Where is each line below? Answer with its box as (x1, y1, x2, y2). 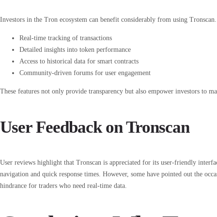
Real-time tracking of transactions (19, 34, 112, 42)
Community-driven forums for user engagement (19, 69, 151, 77)
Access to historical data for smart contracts (19, 58, 139, 65)
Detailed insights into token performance (19, 46, 131, 54)
